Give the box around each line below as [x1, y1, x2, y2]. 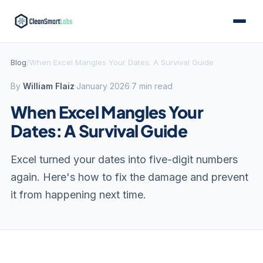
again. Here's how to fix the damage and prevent [11, 171, 248, 183]
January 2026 [76, 81, 130, 91]
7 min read [131, 81, 173, 91]
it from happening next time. [11, 188, 146, 201]
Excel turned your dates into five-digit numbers [11, 153, 238, 166]
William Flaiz [23, 81, 75, 91]
